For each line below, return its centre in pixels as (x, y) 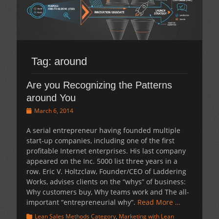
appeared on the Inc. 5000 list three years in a (102, 161)
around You (51, 98)
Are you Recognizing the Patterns (99, 85)
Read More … (159, 202)
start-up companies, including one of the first (100, 141)
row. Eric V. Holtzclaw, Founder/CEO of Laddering (106, 172)
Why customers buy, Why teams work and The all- (108, 192)
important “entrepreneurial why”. (82, 202)
